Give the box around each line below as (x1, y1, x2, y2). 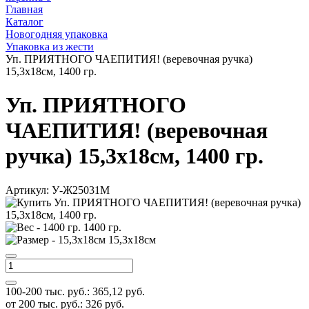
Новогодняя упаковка (6, 28, 108, 40)
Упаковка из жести (6, 41, 94, 52)
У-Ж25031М (49, 183, 110, 196)
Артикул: (6, 183, 49, 196)
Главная (6, 3, 43, 15)
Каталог (6, 16, 43, 28)
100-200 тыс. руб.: (6, 285, 90, 297)
